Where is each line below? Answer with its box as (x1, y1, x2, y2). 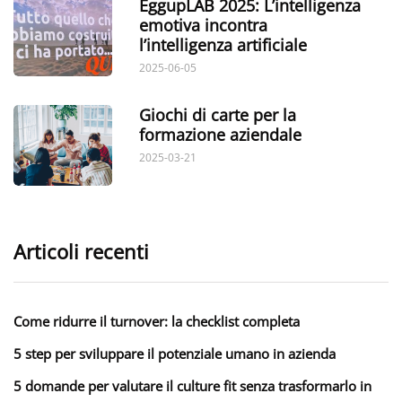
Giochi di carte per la (139, 103, 296, 126)
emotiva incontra (139, 13, 267, 36)
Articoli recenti (13, 237, 149, 265)
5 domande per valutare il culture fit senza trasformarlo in (13, 376, 371, 395)
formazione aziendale (139, 123, 301, 145)
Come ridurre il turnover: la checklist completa (13, 311, 300, 330)
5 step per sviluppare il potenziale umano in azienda (13, 344, 336, 363)
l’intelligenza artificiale (139, 33, 307, 56)
